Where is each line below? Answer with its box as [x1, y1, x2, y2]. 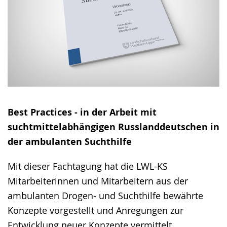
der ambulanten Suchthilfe [8, 135, 132, 148]
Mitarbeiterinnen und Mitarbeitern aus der [8, 174, 188, 187]
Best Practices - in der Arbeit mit [8, 105, 157, 119]
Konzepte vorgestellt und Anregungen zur [8, 204, 183, 216]
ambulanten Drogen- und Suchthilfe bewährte [8, 189, 203, 202]
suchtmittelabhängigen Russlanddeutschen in [8, 120, 219, 133]
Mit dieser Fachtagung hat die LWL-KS [8, 160, 168, 172]
